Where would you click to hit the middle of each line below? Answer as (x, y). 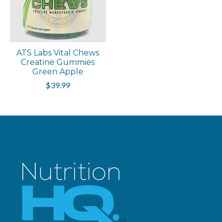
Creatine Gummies (58, 62)
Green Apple (58, 71)
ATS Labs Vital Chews (58, 53)
